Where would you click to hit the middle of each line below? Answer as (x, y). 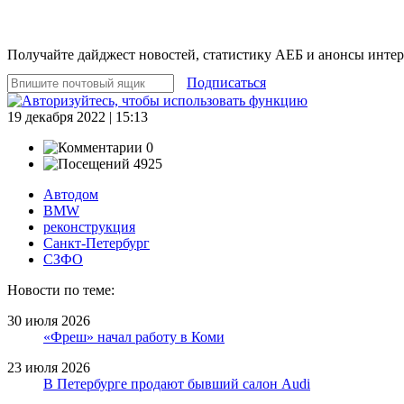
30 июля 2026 (49, 320)
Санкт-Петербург (96, 243)
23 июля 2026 (49, 367)
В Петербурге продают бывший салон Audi (177, 383)
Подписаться (226, 82)
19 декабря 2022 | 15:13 (78, 116)
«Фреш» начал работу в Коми (134, 336)
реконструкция (89, 226)
